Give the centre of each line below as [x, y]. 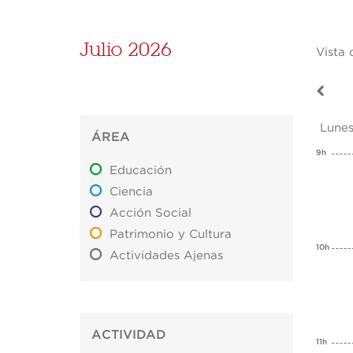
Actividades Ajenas [167, 256]
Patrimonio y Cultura [171, 235]
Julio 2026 [126, 50]
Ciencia [132, 192]
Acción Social [151, 214]
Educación [141, 171]
